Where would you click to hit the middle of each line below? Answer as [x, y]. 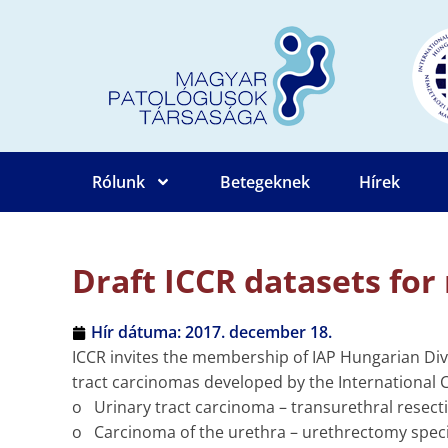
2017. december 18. [258, 332]
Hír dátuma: [136, 332]
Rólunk [118, 182]
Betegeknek [265, 182]
